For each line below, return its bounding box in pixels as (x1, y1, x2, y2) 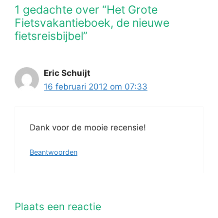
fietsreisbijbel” (15, 29, 88, 43)
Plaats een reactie (15, 200, 101, 213)
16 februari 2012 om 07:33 (44, 82, 147, 92)
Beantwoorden (30, 148, 77, 157)
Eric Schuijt (44, 68, 91, 78)
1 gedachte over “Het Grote (15, 3, 158, 17)
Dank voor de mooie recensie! (30, 122, 146, 132)
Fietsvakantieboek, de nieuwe (15, 16, 169, 30)
